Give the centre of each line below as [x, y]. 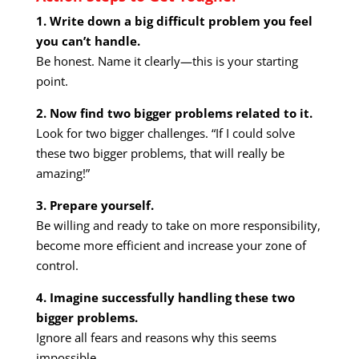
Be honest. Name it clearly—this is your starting [167, 61]
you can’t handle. [88, 41]
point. [52, 81]
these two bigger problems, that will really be [160, 153]
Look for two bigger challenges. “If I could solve [165, 133]
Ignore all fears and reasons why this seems [156, 338]
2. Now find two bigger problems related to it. [174, 113]
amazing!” [63, 173]
